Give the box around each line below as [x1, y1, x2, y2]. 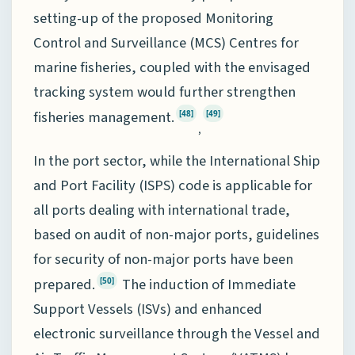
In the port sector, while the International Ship [33, 150, 320, 171]
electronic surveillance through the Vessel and [33, 323, 320, 344]
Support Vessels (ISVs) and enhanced [33, 298, 262, 319]
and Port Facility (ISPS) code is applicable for [33, 174, 312, 196]
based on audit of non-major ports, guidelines [33, 223, 319, 245]
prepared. [33, 273, 95, 295]
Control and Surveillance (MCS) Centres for [33, 32, 299, 53]
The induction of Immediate [119, 273, 296, 295]
